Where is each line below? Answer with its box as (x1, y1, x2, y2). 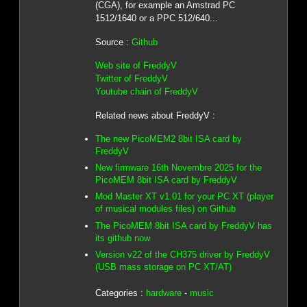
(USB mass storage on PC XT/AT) (95, 262, 232, 273)
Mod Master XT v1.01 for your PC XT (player (95, 191, 273, 202)
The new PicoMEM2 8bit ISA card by (95, 133, 242, 144)
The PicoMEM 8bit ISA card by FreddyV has (95, 220, 272, 231)
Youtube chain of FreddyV (95, 86, 198, 97)
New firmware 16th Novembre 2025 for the (95, 162, 262, 173)
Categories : (95, 287, 146, 298)
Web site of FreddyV (95, 60, 177, 71)
